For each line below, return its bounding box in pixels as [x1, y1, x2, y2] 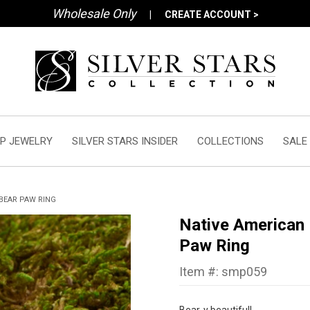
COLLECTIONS [197, 135, 264, 147]
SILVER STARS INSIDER [71, 135, 178, 147]
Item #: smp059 [179, 264, 267, 279]
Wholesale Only [51, 6, 136, 21]
